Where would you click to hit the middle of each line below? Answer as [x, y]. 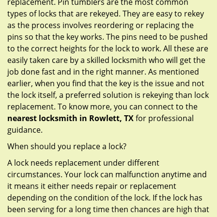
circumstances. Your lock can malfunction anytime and [107, 174]
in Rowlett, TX [107, 118]
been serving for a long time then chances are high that [108, 209]
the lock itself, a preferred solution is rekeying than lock [108, 95]
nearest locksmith [42, 118]
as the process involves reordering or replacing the [101, 25]
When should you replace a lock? [67, 146]
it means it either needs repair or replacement [92, 186]
